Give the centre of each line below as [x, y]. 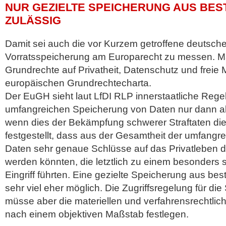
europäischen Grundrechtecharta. [78, 83]
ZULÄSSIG [33, 20]
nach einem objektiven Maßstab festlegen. [97, 214]
